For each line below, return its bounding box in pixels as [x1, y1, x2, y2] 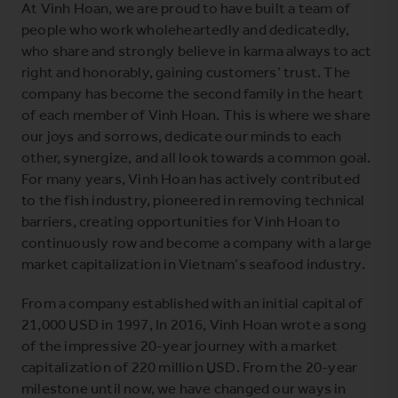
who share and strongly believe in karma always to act [21, 40, 372, 60]
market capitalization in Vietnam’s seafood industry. [21, 253, 366, 274]
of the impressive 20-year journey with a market [21, 335, 338, 355]
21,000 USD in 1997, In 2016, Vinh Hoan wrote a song [21, 314, 367, 334]
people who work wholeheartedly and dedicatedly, [21, 19, 350, 39]
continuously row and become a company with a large [21, 232, 372, 252]
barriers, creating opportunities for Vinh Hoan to [21, 211, 340, 231]
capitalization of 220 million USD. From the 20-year [21, 356, 358, 377]
